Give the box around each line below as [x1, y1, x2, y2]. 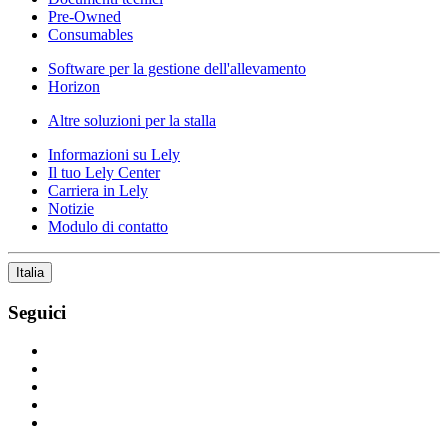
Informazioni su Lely [48, 145, 180, 163]
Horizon [48, 77, 100, 95]
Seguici [8, 301, 66, 323]
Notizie [48, 199, 94, 217]
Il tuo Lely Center [48, 163, 160, 181]
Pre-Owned [48, 7, 121, 25]
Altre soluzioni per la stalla [48, 111, 216, 129]
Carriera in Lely [48, 181, 148, 199]
